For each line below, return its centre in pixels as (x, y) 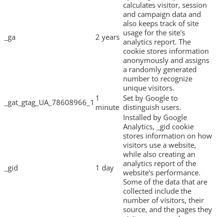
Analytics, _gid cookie (158, 127)
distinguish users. (152, 107)
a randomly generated (160, 70)
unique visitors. (149, 88)
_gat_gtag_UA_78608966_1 (49, 102)
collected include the (157, 191)
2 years (108, 37)
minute (107, 107)
